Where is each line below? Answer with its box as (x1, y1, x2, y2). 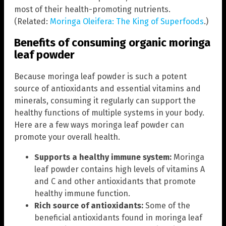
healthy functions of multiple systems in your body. (14, 107, 204, 118)
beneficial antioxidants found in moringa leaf (34, 212, 202, 222)
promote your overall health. (14, 132, 120, 142)
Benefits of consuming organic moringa (14, 36, 210, 50)
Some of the (143, 200, 190, 210)
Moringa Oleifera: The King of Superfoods (50, 17, 204, 27)
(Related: (14, 17, 50, 27)
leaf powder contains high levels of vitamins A (34, 164, 205, 174)
